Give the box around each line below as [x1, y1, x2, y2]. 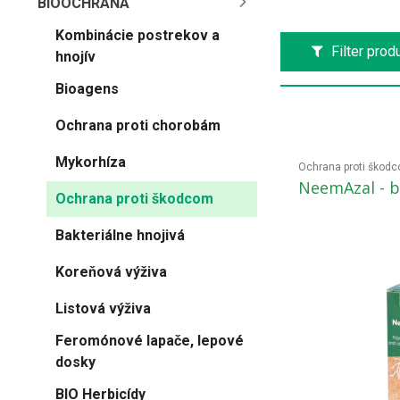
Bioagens [55, 80, 119, 97]
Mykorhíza [55, 154, 126, 171]
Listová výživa [55, 300, 151, 317]
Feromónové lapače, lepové [55, 332, 244, 349]
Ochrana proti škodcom [55, 190, 213, 207]
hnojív [55, 48, 96, 65]
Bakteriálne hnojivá [55, 227, 185, 244]
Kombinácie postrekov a [55, 27, 220, 44]
